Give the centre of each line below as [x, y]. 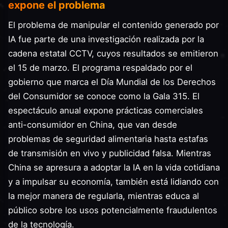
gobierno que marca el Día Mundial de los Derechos [112, 82]
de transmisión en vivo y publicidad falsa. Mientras [110, 153]
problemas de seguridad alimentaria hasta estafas [108, 139]
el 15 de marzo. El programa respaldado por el [100, 68]
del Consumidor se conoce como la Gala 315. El [104, 96]
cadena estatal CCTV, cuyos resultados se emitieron [113, 53]
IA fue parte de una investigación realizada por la [106, 39]
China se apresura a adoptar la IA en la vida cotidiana [114, 167]
